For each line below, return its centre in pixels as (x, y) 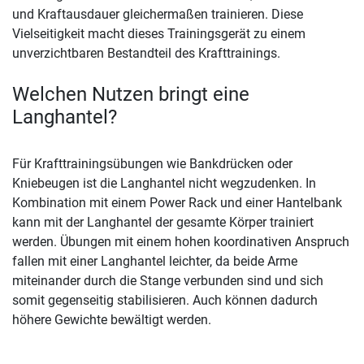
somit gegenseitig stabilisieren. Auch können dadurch (165, 301)
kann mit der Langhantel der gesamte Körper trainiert (163, 223)
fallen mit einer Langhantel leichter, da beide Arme (155, 262)
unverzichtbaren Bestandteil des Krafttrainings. (146, 54)
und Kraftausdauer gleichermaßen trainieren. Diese (158, 15)
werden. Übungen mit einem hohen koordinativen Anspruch (181, 242)
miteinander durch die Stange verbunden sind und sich (168, 281)
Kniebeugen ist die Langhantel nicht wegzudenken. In (164, 184)
